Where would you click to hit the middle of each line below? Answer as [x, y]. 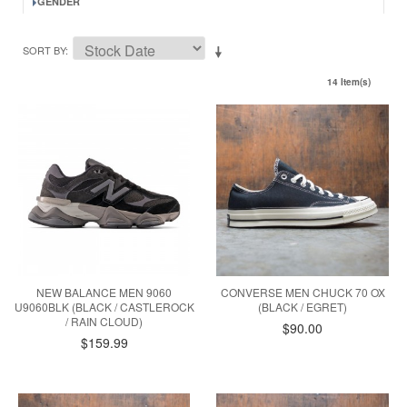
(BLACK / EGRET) [303, 307]
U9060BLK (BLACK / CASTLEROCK [104, 307]
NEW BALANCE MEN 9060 [104, 293]
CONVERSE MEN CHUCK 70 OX [303, 293]
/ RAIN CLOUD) [104, 322]
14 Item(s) [349, 82]
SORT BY [44, 50]
